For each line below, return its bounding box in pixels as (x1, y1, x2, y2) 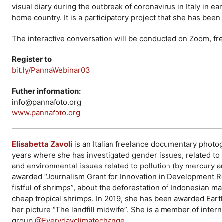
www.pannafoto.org (12, 108, 80, 117)
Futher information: (12, 86, 81, 96)
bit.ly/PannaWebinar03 (12, 65, 90, 75)
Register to (12, 55, 52, 64)
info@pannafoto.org (12, 97, 81, 107)
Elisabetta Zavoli (12, 139, 72, 149)
